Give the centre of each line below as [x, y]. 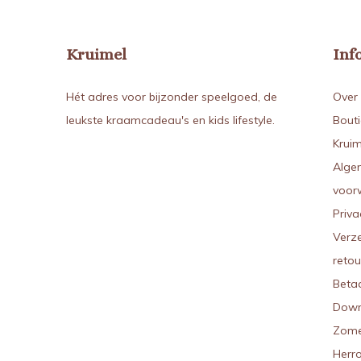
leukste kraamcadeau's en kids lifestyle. [170, 120]
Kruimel [96, 54]
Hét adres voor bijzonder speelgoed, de [172, 97]
